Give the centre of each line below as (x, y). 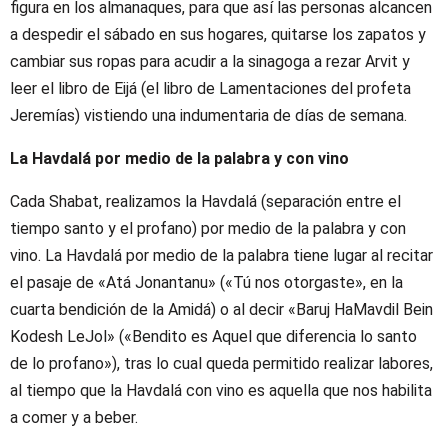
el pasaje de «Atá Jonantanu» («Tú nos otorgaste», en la (206, 282)
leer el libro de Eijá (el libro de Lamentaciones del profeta (210, 88)
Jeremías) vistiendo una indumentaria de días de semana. (208, 115)
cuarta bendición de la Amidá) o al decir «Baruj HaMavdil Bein (221, 309)
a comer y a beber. (74, 417)
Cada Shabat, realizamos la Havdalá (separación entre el (205, 201)
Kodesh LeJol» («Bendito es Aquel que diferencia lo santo (213, 336)
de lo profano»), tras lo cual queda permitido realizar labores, (221, 363)
